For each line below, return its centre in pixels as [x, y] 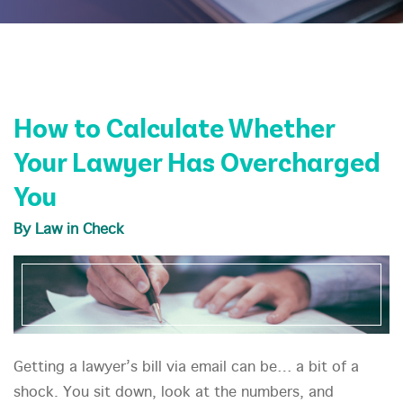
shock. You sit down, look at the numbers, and [174, 393]
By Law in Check [69, 230]
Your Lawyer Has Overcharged [197, 161]
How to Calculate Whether [174, 126]
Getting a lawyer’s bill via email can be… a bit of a [186, 368]
